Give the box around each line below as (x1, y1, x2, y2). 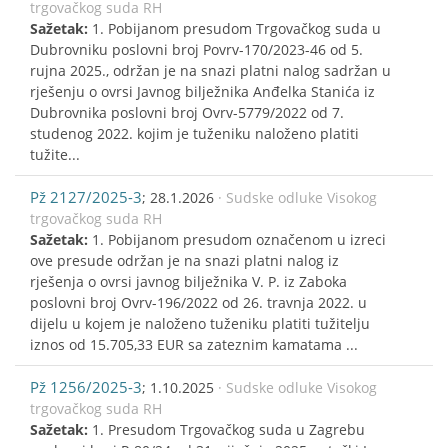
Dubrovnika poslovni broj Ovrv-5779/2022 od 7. (30, 102, 344, 122)
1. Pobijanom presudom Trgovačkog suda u (92, 18, 381, 38)
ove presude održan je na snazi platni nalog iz (30, 250, 339, 270)
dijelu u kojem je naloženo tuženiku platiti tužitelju (30, 313, 370, 333)
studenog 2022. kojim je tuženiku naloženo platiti (30, 123, 359, 143)
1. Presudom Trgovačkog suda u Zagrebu (92, 419, 365, 439)
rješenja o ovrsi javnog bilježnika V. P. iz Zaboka (30, 271, 347, 291)
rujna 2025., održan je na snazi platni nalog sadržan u (30, 60, 391, 80)
